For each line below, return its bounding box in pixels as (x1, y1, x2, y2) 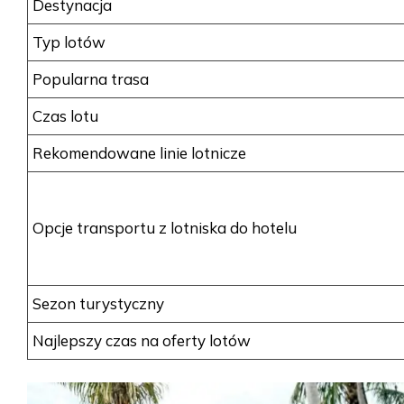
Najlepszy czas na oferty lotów (32, 331, 251, 351)
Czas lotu (32, 106, 98, 126)
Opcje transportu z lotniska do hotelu (32, 218, 297, 238)
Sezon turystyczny (32, 294, 164, 314)
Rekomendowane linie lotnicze (32, 143, 246, 163)
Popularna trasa (32, 69, 149, 89)
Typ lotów (32, 32, 106, 52)
